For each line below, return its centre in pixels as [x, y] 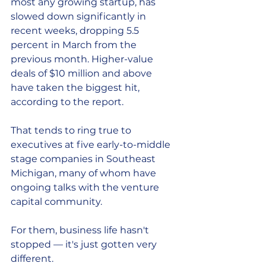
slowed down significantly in [80, 16]
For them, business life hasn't [81, 230]
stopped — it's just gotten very [85, 244]
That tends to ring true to [72, 130]
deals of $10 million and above [83, 73]
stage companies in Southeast [84, 159]
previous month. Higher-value [83, 59]
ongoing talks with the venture [86, 187]
